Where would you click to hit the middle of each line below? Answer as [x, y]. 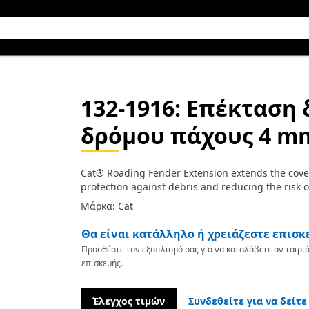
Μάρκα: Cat [107, 206]
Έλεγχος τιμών [128, 301]
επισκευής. [102, 263]
